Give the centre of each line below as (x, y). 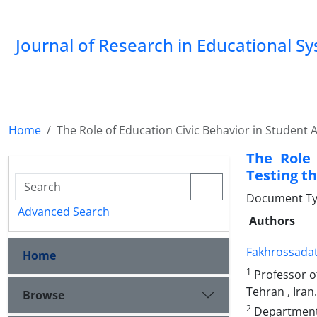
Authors (272, 221)
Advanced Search (64, 212)
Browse (44, 295)
